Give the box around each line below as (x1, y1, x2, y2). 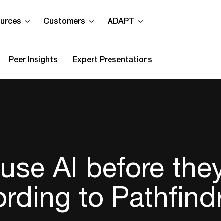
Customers (43, 14, 85, 27)
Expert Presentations (73, 53, 152, 65)
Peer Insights (9, 53, 58, 65)
